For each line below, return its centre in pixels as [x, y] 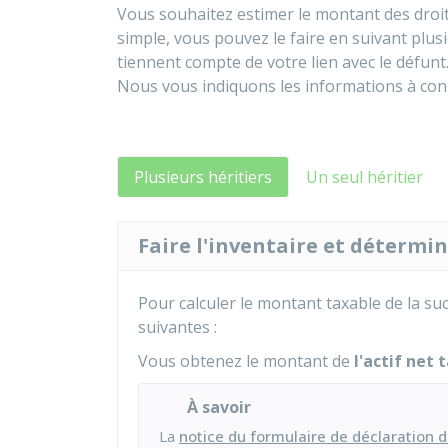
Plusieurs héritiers [203, 177]
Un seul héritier [364, 177]
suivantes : [177, 327]
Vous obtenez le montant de [246, 361]
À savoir [219, 407]
